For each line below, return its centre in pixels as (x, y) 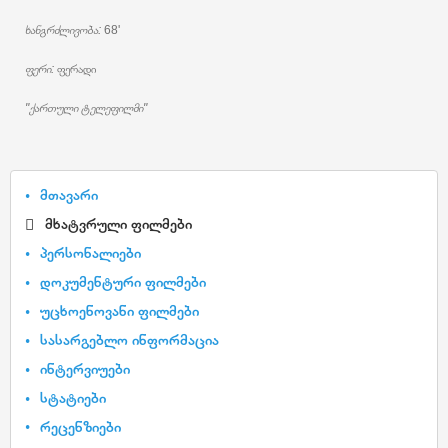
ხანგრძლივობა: (63, 30)
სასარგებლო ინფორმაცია (129, 339)
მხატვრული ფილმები (118, 223)
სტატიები (73, 397)
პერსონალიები (90, 252)
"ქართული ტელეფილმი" (86, 108)
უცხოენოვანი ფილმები (119, 310)
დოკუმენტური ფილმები (123, 281)
